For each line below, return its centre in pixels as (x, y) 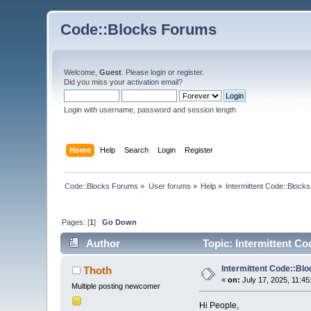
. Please (136, 72)
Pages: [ (76, 222)
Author (103, 244)
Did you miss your (96, 82)
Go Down (120, 222)
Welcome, (82, 72)
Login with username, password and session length (150, 110)
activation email (153, 82)
